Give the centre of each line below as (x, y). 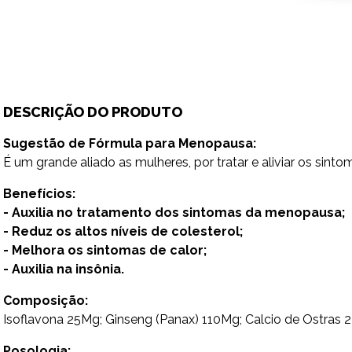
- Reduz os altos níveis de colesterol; (123, 231)
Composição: (46, 301)
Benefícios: (39, 194)
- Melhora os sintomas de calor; (105, 250)
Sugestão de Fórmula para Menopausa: (130, 143)
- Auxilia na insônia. (64, 269)
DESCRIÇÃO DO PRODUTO (93, 112)
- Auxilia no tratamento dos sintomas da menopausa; (174, 213)
